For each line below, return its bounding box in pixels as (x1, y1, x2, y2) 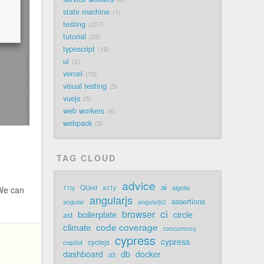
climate (63, 221, 91, 233)
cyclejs (88, 237, 110, 247)
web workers (63, 105, 105, 116)
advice (122, 177, 156, 193)
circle (173, 209, 193, 220)
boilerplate (78, 209, 117, 220)
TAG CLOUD (57, 152, 117, 164)
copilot (63, 237, 83, 247)
